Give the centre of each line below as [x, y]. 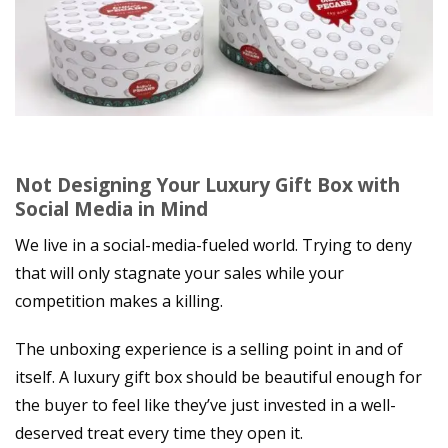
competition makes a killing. [119, 300]
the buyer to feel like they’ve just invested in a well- [205, 405]
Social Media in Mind [111, 209]
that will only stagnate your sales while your [179, 272]
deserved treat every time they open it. [159, 433]
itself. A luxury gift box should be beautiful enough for [218, 377]
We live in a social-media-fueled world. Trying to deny [213, 244]
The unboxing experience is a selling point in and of [209, 349]
